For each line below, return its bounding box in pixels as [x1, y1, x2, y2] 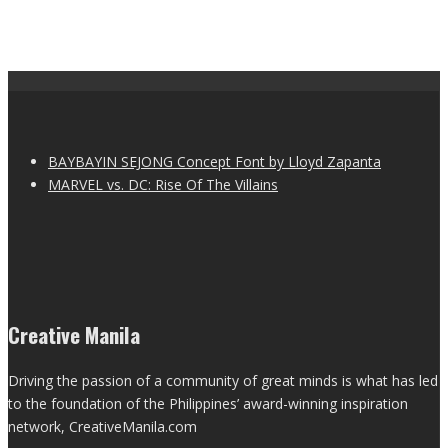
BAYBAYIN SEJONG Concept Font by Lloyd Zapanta [48, 152, 381, 172]
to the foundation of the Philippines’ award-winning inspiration [8, 393, 408, 413]
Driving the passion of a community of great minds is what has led [8, 370, 438, 390]
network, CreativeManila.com [8, 416, 197, 436]
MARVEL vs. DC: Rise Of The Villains [48, 175, 278, 195]
